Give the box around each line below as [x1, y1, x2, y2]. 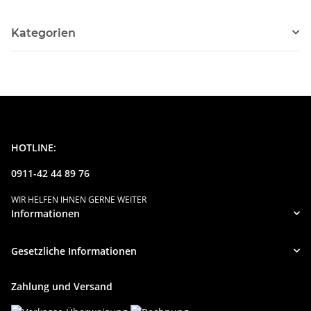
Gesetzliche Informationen [11, 244, 137, 258]
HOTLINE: [11, 140, 56, 154]
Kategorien [11, 26, 76, 40]
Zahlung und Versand [11, 279, 112, 293]
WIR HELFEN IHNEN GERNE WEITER [11, 193, 146, 205]
